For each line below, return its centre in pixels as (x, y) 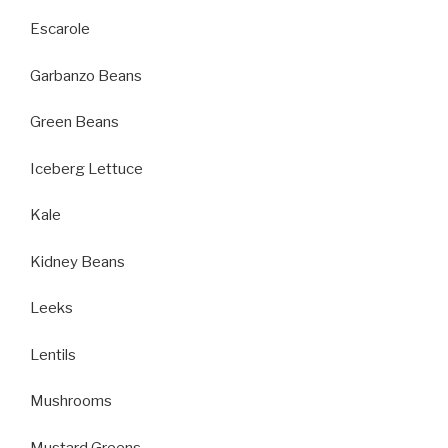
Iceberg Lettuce (86, 168)
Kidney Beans (77, 261)
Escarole (60, 29)
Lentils (53, 354)
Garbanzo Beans (86, 75)
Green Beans (74, 122)
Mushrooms (71, 401)
